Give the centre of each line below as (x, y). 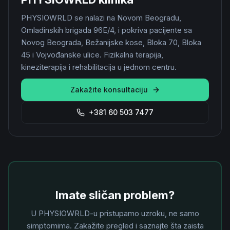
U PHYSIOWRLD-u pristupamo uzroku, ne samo (115, 213)
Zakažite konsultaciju (109, 90)
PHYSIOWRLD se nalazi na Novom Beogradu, (101, 18)
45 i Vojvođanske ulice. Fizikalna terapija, (92, 55)
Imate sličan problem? (115, 195)
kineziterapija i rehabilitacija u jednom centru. (99, 67)
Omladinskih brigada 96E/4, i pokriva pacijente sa (107, 30)
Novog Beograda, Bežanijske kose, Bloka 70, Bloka (111, 42)
